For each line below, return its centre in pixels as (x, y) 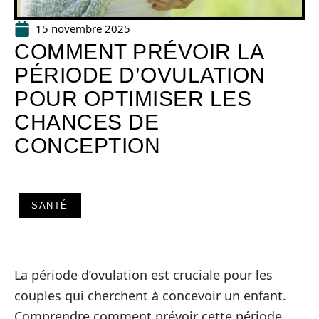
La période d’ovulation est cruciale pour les (143, 275)
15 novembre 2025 (83, 28)
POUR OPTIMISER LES (133, 99)
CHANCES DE (87, 122)
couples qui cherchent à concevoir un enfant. (150, 296)
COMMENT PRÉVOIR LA (138, 52)
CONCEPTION (87, 146)
